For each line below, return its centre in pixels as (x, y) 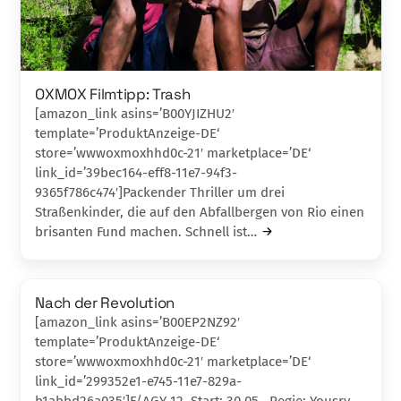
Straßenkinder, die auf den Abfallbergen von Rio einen (200, 212)
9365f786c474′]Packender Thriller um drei (160, 192)
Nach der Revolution (105, 302)
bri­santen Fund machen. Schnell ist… (146, 231)
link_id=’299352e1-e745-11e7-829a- (139, 381)
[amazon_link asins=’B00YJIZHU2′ (135, 113)
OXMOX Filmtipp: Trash (113, 94)
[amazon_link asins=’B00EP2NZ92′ (138, 322)
